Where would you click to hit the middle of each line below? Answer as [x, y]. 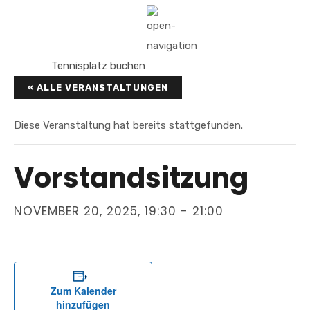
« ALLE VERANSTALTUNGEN [98, 88]
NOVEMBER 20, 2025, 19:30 [95, 211]
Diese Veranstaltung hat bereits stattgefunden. [128, 125]
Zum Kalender [83, 291]
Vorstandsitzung [131, 178]
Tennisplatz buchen [98, 66]
